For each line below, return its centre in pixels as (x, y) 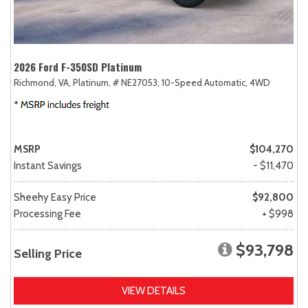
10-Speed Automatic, (205, 82)
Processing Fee (47, 213)
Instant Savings (48, 165)
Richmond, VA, (42, 82)
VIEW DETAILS (154, 290)
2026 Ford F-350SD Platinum (78, 66)
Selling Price (48, 253)
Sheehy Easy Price (55, 197)
